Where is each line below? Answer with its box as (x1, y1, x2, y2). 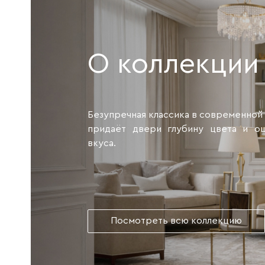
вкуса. (88, 138, 116, 148)
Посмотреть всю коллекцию (111, 216, 242, 225)
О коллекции (88, 50, 259, 78)
